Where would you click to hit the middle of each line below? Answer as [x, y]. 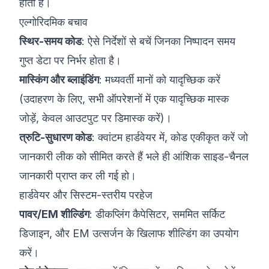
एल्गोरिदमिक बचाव [53, 22]
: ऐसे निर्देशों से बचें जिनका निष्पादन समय [159, 41]
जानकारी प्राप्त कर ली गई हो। [78, 176]
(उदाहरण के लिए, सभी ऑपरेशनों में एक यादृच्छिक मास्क [124, 99]
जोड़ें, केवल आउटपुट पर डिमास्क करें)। [95, 118]
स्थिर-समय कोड [50, 41]
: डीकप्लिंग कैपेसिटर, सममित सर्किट [157, 214]
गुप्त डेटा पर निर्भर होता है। [70, 60]
